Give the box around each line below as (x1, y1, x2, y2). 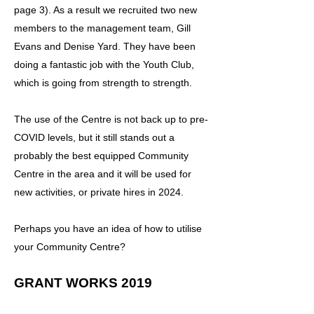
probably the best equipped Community (14, 150, 189, 161)
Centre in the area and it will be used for (14, 168, 191, 179)
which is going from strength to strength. (14, 77, 192, 88)
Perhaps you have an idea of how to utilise (14, 223, 202, 234)
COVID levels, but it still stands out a (14, 132, 175, 143)
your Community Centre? (14, 241, 125, 252)
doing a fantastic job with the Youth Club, (14, 59, 194, 70)
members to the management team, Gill (14, 22, 191, 34)
